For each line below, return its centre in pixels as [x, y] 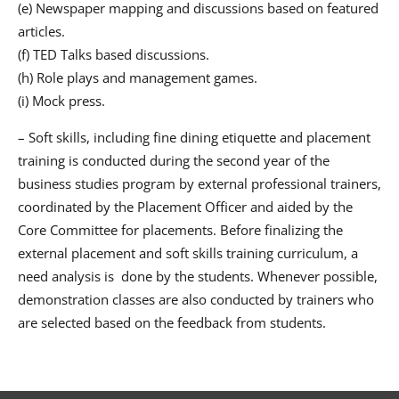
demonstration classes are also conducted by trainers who [196, 299]
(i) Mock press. [61, 101]
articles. [41, 32]
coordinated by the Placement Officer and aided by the [185, 206]
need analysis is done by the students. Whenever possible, [198, 276]
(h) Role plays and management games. [138, 78]
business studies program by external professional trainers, [199, 183]
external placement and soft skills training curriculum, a [188, 252]
